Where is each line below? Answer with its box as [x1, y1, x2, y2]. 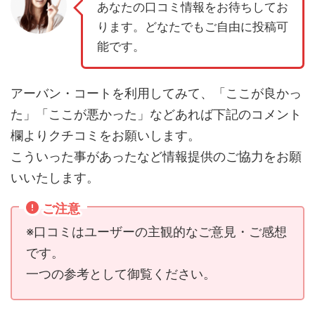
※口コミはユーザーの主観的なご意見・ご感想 [26, 224, 287, 240]
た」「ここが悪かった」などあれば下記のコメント [11, 107, 302, 122]
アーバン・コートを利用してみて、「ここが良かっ [11, 86, 302, 101]
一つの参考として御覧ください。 [26, 266, 216, 282]
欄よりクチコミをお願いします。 [11, 128, 200, 143]
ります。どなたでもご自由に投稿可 [97, 20, 288, 34]
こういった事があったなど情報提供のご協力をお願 [11, 149, 302, 165]
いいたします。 [11, 170, 99, 186]
